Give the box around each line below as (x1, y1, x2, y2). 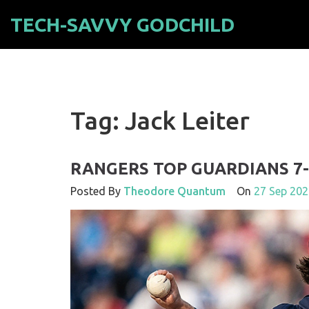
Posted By (70, 185, 123, 197)
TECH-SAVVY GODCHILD (10, 14, 235, 35)
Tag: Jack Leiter (70, 106, 250, 134)
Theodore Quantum (123, 185, 226, 197)
